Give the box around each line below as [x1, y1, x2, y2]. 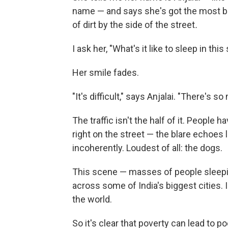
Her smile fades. [72, 67, 139, 78]
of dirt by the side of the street [72, 19, 195, 30]
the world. [72, 194, 112, 205]
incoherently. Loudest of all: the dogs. [72, 142, 222, 153]
